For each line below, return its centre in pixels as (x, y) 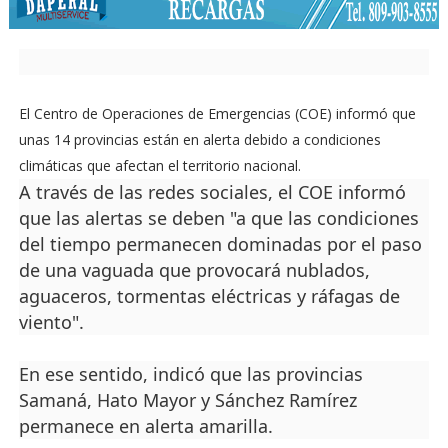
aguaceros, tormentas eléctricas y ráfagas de (209, 296)
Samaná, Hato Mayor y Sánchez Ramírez (187, 400)
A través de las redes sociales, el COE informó (212, 192)
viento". (51, 322)
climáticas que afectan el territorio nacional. (159, 166)
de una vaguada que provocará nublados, (194, 270)
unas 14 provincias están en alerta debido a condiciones (199, 140)
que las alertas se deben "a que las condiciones (218, 218)
